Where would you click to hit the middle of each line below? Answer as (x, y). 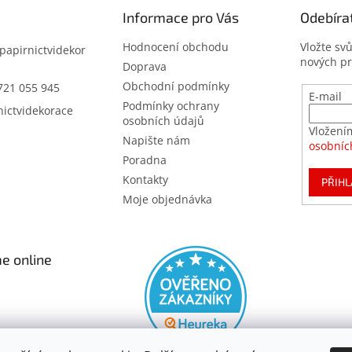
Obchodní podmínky (176, 86)
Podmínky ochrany (170, 106)
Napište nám (156, 140)
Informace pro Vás (180, 17)
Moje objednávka (167, 199)
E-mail (326, 96)
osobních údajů (163, 121)
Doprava (144, 66)
